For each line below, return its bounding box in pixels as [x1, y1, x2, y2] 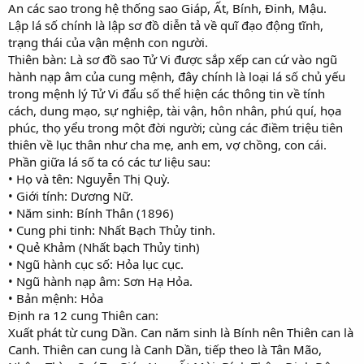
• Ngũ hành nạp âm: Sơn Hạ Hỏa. [8, 272, 193, 289]
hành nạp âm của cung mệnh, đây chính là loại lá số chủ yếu [8, 67, 345, 84]
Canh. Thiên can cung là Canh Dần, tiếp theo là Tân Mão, [8, 340, 322, 357]
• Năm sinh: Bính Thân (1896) [8, 204, 174, 221]
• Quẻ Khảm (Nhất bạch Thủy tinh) [8, 238, 200, 255]
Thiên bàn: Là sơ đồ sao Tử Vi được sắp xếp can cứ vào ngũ [8, 50, 337, 67]
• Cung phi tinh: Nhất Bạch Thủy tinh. [8, 221, 215, 238]
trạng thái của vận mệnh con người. [8, 33, 208, 50]
